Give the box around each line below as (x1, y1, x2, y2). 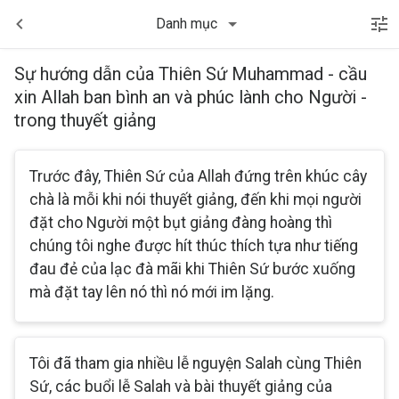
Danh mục (156, 15, 217, 32)
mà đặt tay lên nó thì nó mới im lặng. (29, 283, 274, 301)
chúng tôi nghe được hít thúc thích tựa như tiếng (29, 237, 358, 255)
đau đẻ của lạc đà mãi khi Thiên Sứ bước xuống (29, 260, 355, 278)
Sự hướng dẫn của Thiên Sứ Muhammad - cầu (14, 63, 367, 85)
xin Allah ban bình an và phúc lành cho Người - (14, 86, 367, 108)
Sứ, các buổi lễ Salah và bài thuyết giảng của (29, 378, 332, 395)
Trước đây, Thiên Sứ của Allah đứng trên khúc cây (29, 167, 367, 185)
